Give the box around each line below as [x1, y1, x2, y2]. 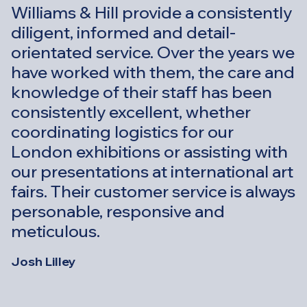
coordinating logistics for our [11, 121, 234, 142]
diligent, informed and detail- [11, 21, 236, 42]
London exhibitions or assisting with [11, 140, 288, 162]
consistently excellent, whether [11, 101, 251, 122]
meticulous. [11, 220, 100, 241]
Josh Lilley [11, 253, 76, 269]
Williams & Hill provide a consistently [11, 1, 292, 23]
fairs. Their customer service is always [11, 180, 295, 201]
